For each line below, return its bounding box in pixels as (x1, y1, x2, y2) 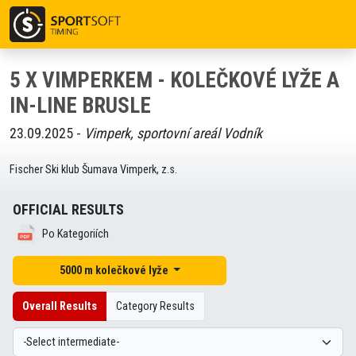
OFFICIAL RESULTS (13, 201, 124, 218)
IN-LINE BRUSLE (10, 93, 151, 118)
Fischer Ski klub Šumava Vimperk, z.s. (10, 163, 177, 176)
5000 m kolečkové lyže (59, 264, 171, 277)
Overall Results (22, 300, 97, 313)
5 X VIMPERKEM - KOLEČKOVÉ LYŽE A (10, 68, 339, 93)
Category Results (116, 300, 195, 313)
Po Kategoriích (42, 226, 109, 241)
